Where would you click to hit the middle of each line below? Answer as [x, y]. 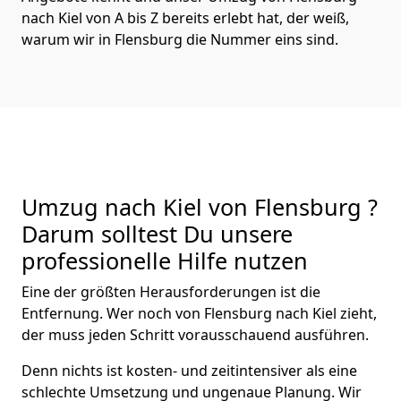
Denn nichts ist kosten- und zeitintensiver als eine [189, 370]
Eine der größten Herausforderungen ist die [171, 291]
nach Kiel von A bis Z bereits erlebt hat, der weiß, [185, 17]
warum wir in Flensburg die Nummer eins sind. [180, 39]
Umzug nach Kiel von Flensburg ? [200, 206]
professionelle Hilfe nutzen [165, 260]
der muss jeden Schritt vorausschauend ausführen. [195, 334]
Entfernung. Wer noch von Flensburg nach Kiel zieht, [199, 313]
